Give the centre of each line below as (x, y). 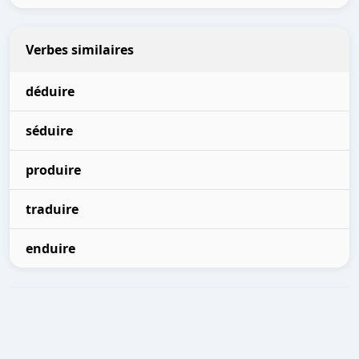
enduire (50, 248)
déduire (50, 91)
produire (53, 170)
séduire (49, 131)
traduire (52, 209)
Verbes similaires (80, 50)
